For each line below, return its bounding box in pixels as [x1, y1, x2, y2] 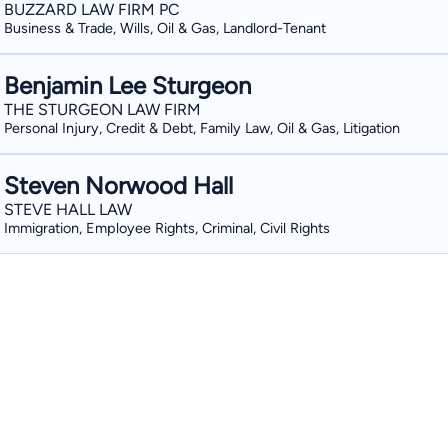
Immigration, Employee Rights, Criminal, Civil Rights [4, 219, 330, 237]
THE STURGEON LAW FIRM [4, 100, 201, 119]
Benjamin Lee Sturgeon [4, 71, 251, 100]
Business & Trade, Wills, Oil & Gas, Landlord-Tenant [4, 19, 326, 37]
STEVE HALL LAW [4, 200, 132, 219]
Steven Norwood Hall [4, 171, 233, 200]
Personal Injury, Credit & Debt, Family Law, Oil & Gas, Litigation [4, 119, 400, 137]
